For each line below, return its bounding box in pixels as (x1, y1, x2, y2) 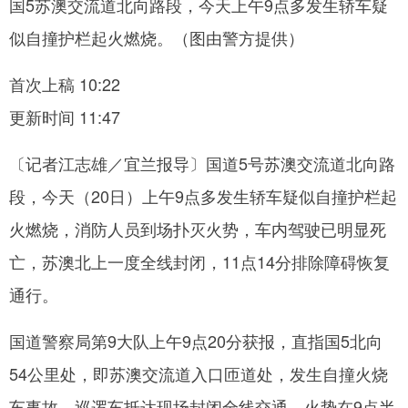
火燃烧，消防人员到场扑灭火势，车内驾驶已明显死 (9, 216, 386, 240)
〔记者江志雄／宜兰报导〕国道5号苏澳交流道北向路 (9, 150, 395, 175)
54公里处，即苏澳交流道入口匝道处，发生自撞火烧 (9, 361, 388, 385)
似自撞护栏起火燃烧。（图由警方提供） (9, 25, 304, 49)
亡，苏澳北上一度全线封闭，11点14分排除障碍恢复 (9, 249, 390, 273)
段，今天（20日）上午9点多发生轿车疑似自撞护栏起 (9, 183, 397, 208)
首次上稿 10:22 (9, 71, 120, 96)
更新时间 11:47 (9, 104, 120, 128)
